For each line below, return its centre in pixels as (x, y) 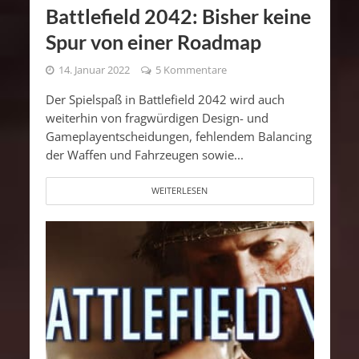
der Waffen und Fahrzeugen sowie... (144, 154)
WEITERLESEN (179, 190)
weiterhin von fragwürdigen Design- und (157, 117)
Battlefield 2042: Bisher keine (178, 16)
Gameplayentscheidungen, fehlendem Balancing (178, 136)
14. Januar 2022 (94, 70)
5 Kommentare (191, 70)
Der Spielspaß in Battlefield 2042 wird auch (165, 99)
